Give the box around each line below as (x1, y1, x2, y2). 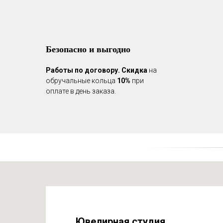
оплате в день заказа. (46, 87, 116, 95)
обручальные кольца (46, 77, 117, 85)
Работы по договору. (46, 66, 120, 74)
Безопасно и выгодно (46, 42, 130, 55)
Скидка (121, 66, 147, 74)
